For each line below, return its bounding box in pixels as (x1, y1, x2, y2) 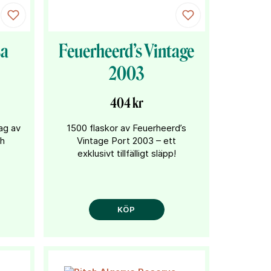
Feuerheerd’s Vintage (59, 41, 195, 62)
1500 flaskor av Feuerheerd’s (67, 122, 187, 134)
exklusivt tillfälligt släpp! (77, 148, 176, 159)
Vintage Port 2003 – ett (77, 135, 177, 146)
